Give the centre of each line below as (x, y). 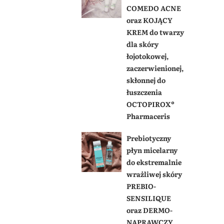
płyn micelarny (152, 150)
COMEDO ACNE (153, 8)
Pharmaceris (148, 116)
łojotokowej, (147, 56)
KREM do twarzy (155, 32)
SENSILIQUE (148, 198)
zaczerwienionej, (155, 68)
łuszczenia (144, 92)
